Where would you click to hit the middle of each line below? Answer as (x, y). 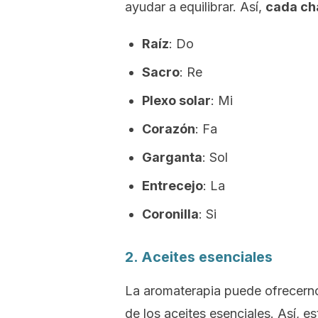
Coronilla (170, 214)
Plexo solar (176, 100)
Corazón (169, 129)
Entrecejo (172, 186)
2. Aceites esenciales (199, 257)
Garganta (172, 157)
